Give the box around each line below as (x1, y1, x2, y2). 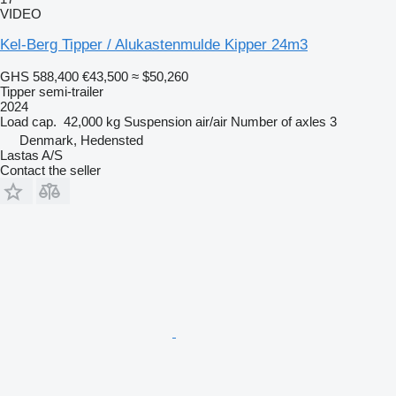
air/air (195, 113, 227, 129)
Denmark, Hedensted (19, 132, 143, 148)
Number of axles (231, 113, 326, 129)
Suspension (124, 113, 192, 129)
